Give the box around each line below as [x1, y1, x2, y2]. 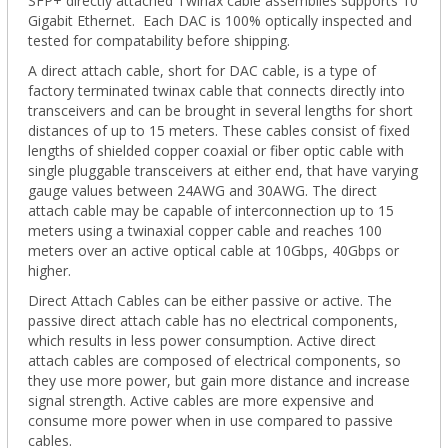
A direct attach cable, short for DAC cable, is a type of [27, 60, 376, 80]
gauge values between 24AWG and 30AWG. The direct [27, 180, 377, 200]
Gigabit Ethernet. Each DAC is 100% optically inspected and [27, 10, 412, 30]
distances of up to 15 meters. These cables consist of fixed [27, 120, 410, 140]
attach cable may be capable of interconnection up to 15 [27, 200, 394, 220]
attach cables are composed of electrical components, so [27, 350, 401, 370]
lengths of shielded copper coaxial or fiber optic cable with [27, 140, 404, 160]
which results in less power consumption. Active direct [27, 330, 376, 350]
